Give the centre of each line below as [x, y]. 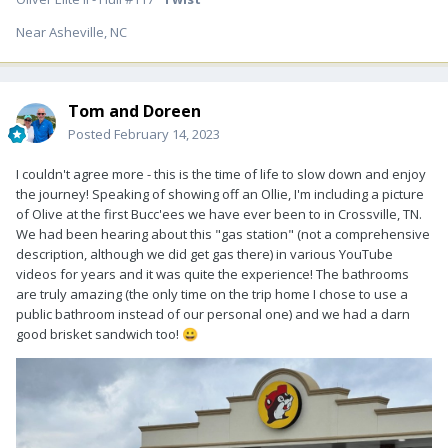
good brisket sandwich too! [99, 334]
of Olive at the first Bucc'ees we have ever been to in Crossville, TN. [219, 214]
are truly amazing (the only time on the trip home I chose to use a [212, 294]
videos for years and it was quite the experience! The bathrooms [212, 274]
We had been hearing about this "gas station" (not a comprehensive [223, 234]
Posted [91, 134]
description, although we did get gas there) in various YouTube [204, 254]
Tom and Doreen [134, 111]
